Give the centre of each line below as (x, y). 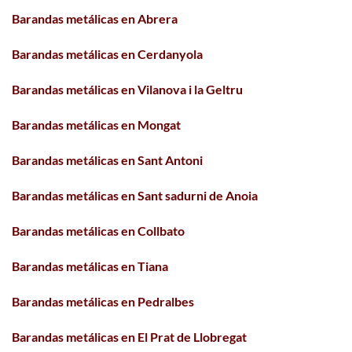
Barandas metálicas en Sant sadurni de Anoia (135, 195)
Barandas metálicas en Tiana (90, 266)
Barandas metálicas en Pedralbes (103, 301)
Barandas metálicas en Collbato (98, 230)
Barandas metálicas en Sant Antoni (107, 159)
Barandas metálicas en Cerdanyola (107, 53)
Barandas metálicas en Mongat (96, 124)
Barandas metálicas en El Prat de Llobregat (129, 336)
